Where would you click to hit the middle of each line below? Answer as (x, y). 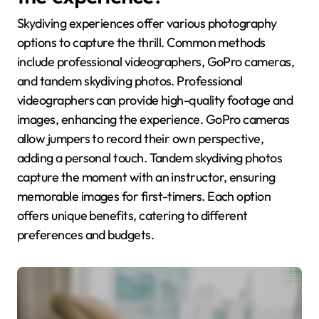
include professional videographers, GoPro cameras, (156, 62)
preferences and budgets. (86, 235)
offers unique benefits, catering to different (132, 216)
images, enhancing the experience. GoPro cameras (153, 120)
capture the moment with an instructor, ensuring (146, 177)
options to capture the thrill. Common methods (141, 43)
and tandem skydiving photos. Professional (130, 81)
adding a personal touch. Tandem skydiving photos (150, 158)
